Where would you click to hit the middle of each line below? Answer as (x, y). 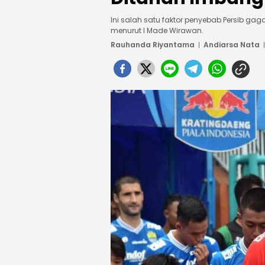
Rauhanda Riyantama (153, 45)
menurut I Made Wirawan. (157, 30)
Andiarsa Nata (232, 45)
